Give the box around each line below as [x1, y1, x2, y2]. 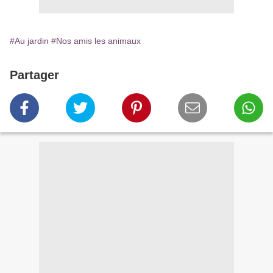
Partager [10, 68, 59, 82]
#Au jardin [10, 36, 49, 46]
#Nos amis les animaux [51, 36, 141, 46]
